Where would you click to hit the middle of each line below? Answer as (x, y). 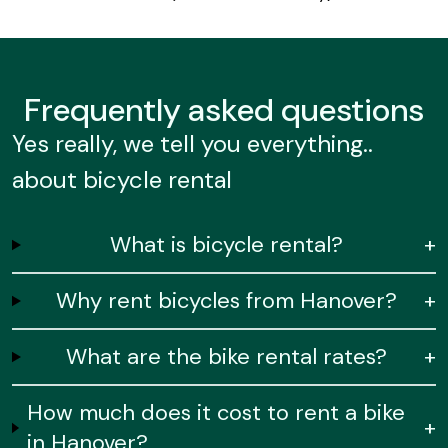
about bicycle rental (122, 179)
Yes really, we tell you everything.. (192, 143)
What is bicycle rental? (226, 244)
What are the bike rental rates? (226, 356)
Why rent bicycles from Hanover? (226, 300)
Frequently (102, 110)
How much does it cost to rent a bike (215, 412)
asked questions (302, 110)
